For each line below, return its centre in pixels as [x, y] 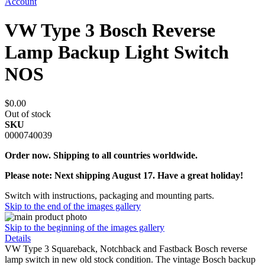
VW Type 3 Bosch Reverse [110, 30]
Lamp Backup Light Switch [117, 52]
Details [18, 238]
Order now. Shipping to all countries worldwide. [101, 155]
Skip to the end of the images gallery [73, 206]
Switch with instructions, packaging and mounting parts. [109, 195]
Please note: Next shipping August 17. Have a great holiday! [124, 175]
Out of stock [28, 114]
